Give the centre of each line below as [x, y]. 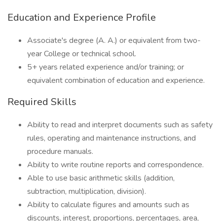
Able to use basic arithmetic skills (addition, [101, 178]
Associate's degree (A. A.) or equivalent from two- [114, 40]
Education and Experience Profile [82, 18]
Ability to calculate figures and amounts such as [108, 205]
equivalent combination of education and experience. [116, 80]
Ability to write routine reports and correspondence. [115, 165]
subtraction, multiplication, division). [87, 191]
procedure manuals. [60, 151]
